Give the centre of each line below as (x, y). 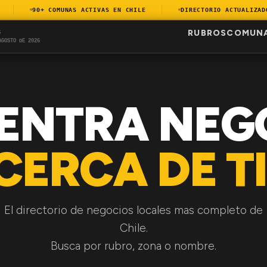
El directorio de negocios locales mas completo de (133, 210)
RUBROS (207, 33)
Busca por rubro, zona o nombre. (133, 246)
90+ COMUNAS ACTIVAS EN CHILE (78, 10)
